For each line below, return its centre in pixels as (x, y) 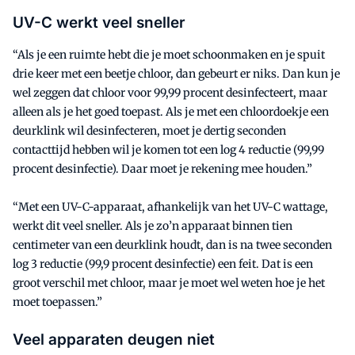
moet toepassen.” (57, 302)
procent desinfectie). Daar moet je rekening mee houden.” (162, 168)
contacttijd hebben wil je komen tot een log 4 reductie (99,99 (168, 149)
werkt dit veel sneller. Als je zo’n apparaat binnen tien (153, 225)
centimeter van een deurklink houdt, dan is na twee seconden (172, 244)
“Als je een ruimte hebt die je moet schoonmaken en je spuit (169, 54)
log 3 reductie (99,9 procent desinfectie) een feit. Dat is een (163, 263)
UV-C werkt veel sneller (99, 22)
